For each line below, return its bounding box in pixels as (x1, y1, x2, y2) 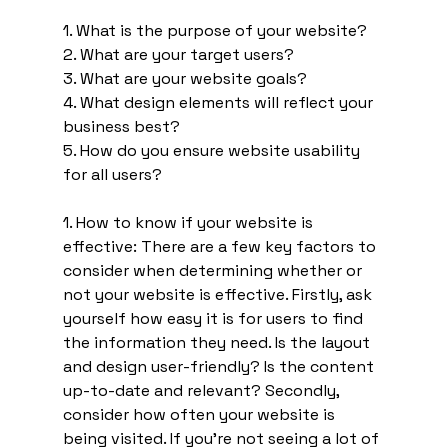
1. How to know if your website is (62, 211, 317, 233)
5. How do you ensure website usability (62, 139, 364, 161)
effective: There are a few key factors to (62, 235, 380, 257)
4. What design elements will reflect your (62, 91, 377, 113)
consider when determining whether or (62, 259, 366, 281)
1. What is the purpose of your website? (62, 19, 371, 41)
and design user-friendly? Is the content (62, 355, 378, 377)
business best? (62, 115, 184, 137)
